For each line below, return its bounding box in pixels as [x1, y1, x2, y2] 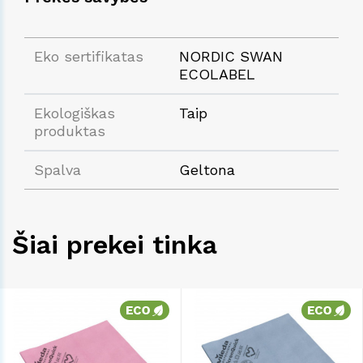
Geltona [179, 160, 235, 178]
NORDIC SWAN [179, 47, 283, 65]
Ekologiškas [34, 104, 115, 122]
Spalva [34, 160, 81, 178]
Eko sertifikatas [34, 47, 143, 65]
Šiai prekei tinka [12, 228, 217, 260]
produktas [34, 122, 105, 139]
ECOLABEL [179, 65, 255, 83]
